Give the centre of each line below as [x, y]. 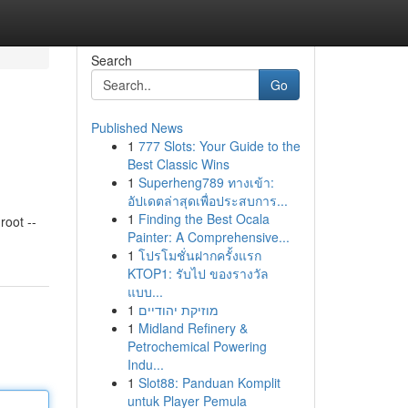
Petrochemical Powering [197, 346]
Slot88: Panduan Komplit [209, 382]
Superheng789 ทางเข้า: [206, 182]
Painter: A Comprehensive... [208, 237]
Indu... [145, 364]
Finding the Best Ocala [204, 219]
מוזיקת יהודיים [178, 310]
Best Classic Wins [178, 164]
